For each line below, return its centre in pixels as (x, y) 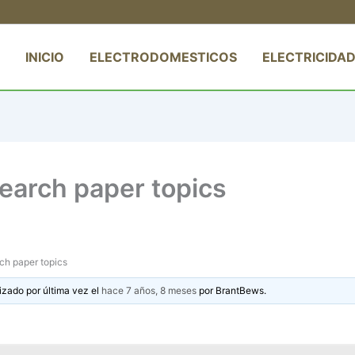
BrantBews (240, 290)
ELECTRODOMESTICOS (163, 57)
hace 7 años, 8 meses (149, 290)
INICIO (45, 57)
